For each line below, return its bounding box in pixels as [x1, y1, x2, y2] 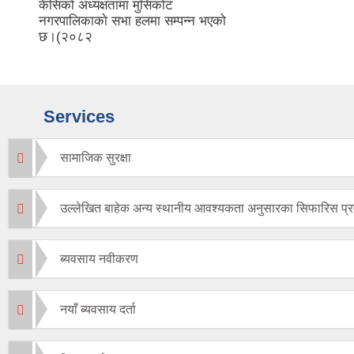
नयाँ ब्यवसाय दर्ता [60, 303, 136, 317]
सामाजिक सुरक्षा [60, 151, 131, 165]
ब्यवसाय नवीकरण [60, 252, 138, 266]
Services [43, 107, 115, 127]
